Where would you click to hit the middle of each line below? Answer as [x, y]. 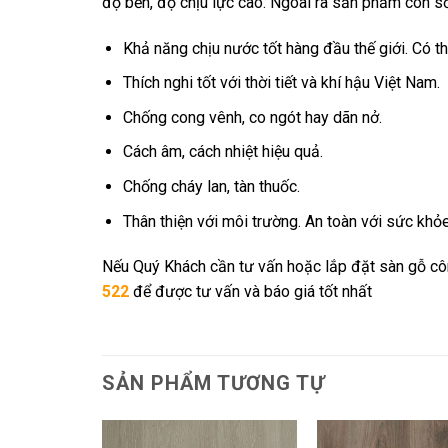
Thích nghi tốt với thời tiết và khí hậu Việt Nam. [281, 83]
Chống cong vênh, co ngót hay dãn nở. [252, 117]
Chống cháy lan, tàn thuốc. [211, 186]
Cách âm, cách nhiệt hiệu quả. [222, 152]
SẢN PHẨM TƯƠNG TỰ [213, 383]
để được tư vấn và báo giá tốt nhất [252, 292]
